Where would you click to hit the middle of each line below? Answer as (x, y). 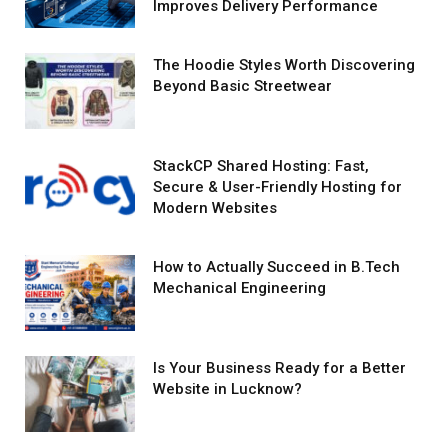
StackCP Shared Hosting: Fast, (261, 166)
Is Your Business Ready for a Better (279, 368)
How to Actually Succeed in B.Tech (276, 267)
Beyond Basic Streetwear (242, 86)
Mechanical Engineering (239, 288)
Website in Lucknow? (227, 389)
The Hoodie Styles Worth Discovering (284, 65)
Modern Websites (215, 208)
